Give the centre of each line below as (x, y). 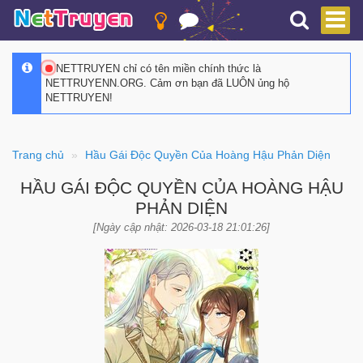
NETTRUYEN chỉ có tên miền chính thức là (157, 68)
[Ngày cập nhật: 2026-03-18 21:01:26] (181, 227)
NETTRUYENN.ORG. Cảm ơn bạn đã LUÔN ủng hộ (167, 83)
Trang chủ (38, 155)
